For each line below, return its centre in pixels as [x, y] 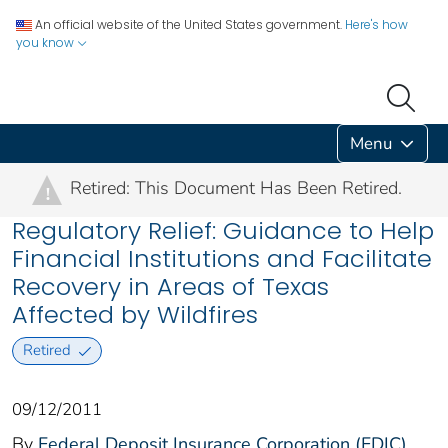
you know [46, 42]
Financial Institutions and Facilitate [222, 258]
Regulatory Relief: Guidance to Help [223, 230]
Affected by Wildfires [135, 314]
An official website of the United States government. [188, 24]
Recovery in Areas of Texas [170, 286]
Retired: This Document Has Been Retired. [236, 188]
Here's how [376, 24]
